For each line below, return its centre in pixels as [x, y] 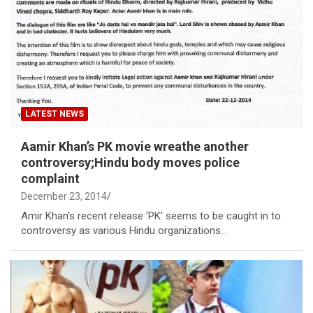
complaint [50, 178]
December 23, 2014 [64, 196]
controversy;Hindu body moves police [130, 162]
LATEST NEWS [54, 114]
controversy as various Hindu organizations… [124, 230]
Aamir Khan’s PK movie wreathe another [135, 146]
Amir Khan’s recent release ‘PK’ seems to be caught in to [151, 216]
